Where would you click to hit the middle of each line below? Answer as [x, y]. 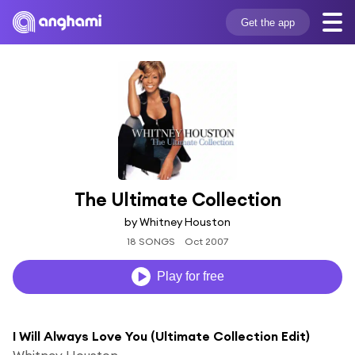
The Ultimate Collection [177, 199]
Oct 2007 [207, 241]
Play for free [190, 277]
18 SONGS [151, 241]
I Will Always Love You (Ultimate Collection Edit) [161, 336]
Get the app [267, 22]
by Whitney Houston [177, 221]
